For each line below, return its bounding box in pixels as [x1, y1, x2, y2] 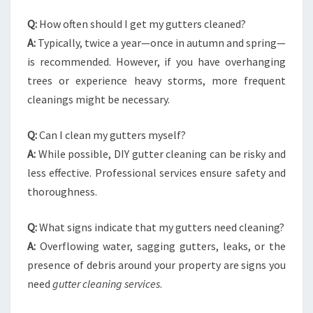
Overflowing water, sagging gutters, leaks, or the [36, 239, 286, 253]
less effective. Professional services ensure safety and [27, 166, 286, 180]
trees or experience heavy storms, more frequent [27, 73, 286, 87]
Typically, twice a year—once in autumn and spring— [36, 36, 286, 50]
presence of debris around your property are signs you [27, 258, 286, 272]
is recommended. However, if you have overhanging [27, 54, 286, 68]
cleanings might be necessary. [27, 92, 170, 106]
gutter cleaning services [52, 277, 160, 291]
